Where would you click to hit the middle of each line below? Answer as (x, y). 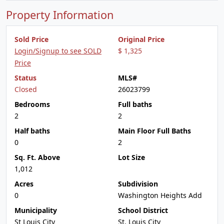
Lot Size (131, 157)
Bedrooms (32, 104)
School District (143, 210)
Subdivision (138, 184)
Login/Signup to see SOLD (58, 51)
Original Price (141, 39)
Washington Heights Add (160, 195)
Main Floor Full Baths (154, 131)
